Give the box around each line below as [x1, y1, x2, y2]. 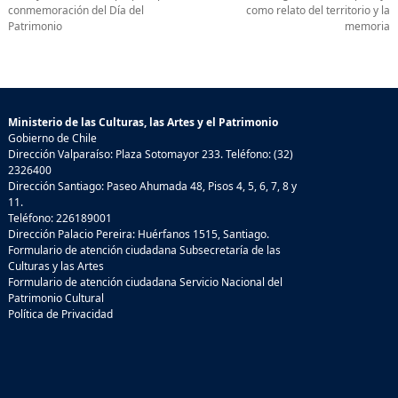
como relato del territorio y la [246, 3, 390, 19]
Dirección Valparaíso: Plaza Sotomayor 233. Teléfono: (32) [8, 147, 293, 163]
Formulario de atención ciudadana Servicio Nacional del [8, 275, 283, 291]
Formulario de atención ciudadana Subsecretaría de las [8, 243, 281, 259]
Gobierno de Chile [8, 131, 97, 147]
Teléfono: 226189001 [8, 211, 112, 227]
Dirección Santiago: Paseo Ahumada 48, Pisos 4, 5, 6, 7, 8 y [8, 179, 297, 195]
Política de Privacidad [8, 306, 113, 322]
